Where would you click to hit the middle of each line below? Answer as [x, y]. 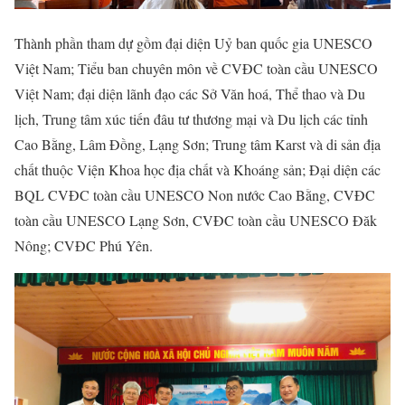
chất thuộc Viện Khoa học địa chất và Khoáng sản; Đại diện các [198, 170]
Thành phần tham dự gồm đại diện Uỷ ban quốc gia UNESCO [193, 43]
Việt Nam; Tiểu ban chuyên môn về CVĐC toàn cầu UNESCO [196, 68]
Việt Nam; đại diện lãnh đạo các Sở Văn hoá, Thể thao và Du [190, 94]
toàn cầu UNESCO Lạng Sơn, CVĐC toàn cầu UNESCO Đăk [196, 220]
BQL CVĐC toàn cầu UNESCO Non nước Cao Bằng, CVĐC [195, 195]
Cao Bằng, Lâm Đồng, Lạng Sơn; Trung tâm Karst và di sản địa [198, 144]
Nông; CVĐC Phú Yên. [84, 245]
